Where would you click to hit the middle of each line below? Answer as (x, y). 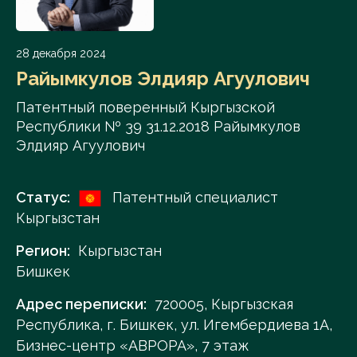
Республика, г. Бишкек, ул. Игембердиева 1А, (174, 325)
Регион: (43, 251)
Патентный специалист (193, 197)
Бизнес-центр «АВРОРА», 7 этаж (133, 345)
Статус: (43, 197)
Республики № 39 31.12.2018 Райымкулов (158, 126)
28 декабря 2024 (61, 53)
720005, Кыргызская (224, 304)
